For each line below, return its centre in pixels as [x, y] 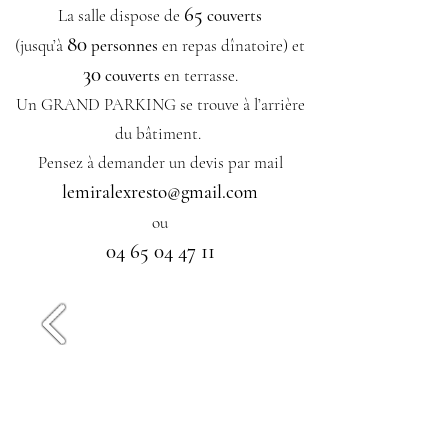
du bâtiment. [160, 133]
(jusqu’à [41, 45]
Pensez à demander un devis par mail [160, 162]
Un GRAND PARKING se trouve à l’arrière [160, 104]
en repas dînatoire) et [231, 45]
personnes [122, 45]
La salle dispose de [121, 15]
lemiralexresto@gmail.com [160, 191]
